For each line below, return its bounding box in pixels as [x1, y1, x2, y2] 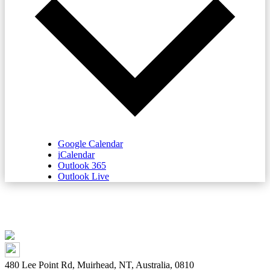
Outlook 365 [58, 160, 106, 171]
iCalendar [58, 149, 95, 160]
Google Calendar [58, 139, 123, 149]
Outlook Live [58, 171, 109, 182]
